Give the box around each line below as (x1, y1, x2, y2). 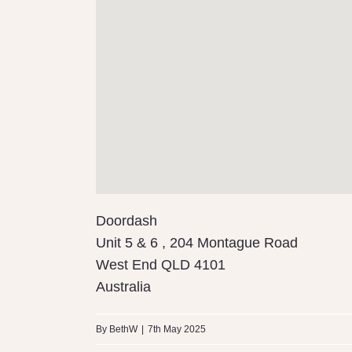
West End (96, 257, 161, 273)
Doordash (96, 213, 157, 229)
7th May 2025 (148, 324, 206, 335)
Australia (96, 279, 151, 295)
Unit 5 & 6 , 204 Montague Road (96, 235, 298, 251)
